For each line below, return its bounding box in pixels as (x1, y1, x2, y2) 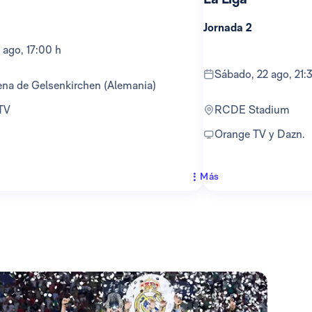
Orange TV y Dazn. (223, 127, 305, 141)
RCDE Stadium (222, 102, 290, 116)
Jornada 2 (203, 20, 252, 34)
